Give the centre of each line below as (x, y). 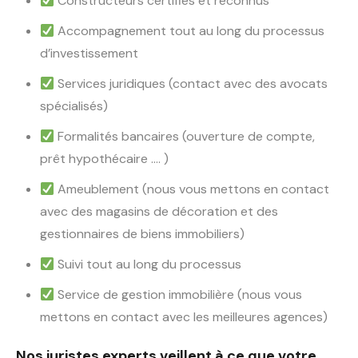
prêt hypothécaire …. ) (104, 159)
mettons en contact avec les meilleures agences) (184, 317)
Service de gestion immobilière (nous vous (180, 295)
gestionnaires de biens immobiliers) (142, 234)
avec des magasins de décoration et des (159, 212)
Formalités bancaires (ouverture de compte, (187, 137)
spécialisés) (74, 106)
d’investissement (89, 54)
